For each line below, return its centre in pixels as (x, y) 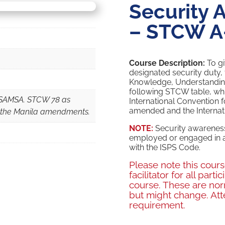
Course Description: (167, 63)
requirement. (157, 205)
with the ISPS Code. (165, 148)
